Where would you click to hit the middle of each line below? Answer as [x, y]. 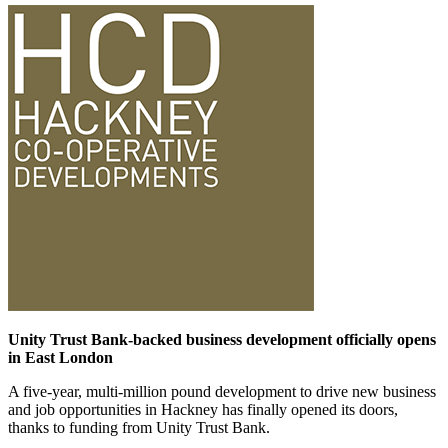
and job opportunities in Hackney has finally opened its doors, [203, 410]
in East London [60, 358]
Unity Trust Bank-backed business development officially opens [222, 340]
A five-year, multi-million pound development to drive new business [222, 392]
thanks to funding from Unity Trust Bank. [139, 428]
